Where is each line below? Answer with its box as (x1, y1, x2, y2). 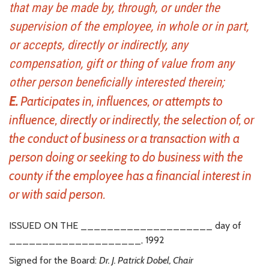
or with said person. (9, 186, 106, 202)
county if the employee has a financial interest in (9, 168, 252, 183)
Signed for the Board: (9, 254, 99, 266)
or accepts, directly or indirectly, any (9, 37, 188, 52)
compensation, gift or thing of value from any (9, 56, 234, 71)
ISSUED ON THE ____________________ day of (9, 219, 241, 231)
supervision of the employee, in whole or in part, (9, 19, 249, 34)
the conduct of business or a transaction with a (9, 130, 240, 146)
